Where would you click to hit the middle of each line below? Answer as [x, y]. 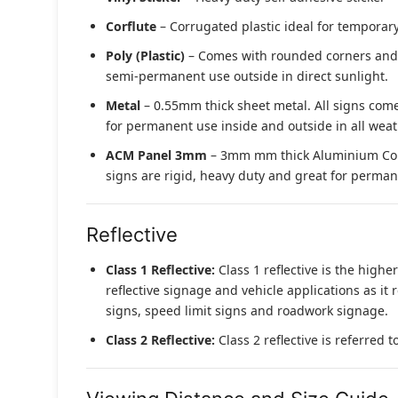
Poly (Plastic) [145, 56]
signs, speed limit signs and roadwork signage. [247, 311]
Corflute [131, 27]
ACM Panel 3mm [156, 155]
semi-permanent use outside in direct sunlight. [247, 76]
